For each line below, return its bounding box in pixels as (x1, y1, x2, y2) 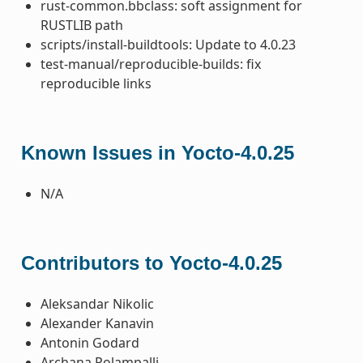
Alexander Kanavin (40, 314, 154, 332)
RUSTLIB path (40, 15, 123, 34)
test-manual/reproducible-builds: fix (40, 54, 261, 73)
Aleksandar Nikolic (40, 294, 154, 313)
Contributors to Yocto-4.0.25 (20, 251, 282, 274)
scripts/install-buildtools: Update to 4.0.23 (40, 35, 296, 53)
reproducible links (40, 74, 152, 92)
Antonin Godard (40, 333, 139, 352)
